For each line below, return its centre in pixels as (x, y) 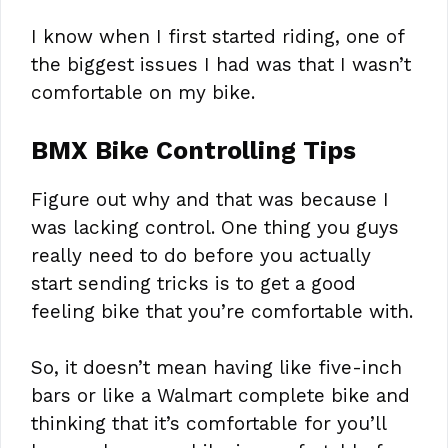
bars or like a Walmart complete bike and (220, 396)
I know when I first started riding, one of (217, 37)
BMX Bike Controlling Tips (193, 150)
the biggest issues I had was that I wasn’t (221, 65)
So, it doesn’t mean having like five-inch (216, 368)
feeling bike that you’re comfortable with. (222, 311)
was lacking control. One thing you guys (215, 227)
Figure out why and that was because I (210, 199)
